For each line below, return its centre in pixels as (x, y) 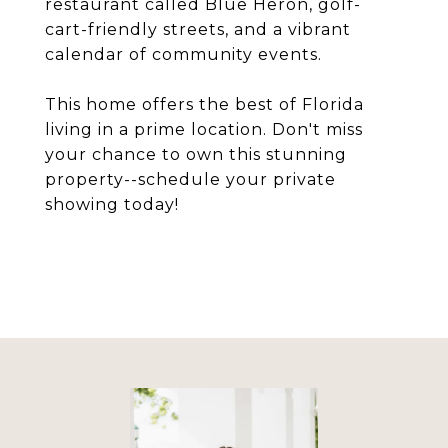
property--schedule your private (190, 179)
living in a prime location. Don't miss (204, 129)
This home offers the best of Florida (204, 104)
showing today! (112, 204)
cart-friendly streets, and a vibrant (198, 29)
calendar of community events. (183, 54)
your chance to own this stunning (196, 154)
